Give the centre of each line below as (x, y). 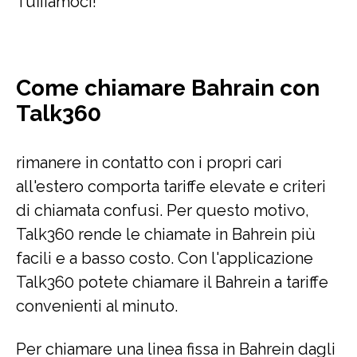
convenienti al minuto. (97, 306)
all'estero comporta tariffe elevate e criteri (171, 186)
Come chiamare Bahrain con (168, 88)
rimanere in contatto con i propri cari (149, 163)
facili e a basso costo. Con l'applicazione (165, 258)
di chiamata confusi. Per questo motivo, (163, 210)
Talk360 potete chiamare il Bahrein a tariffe (172, 282)
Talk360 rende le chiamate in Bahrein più (166, 234)
